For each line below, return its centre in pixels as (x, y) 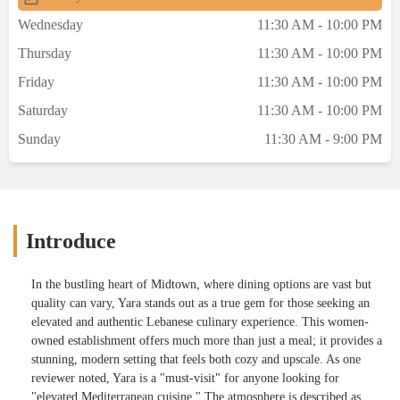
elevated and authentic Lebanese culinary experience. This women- (200, 322)
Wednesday (50, 25)
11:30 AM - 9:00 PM (323, 139)
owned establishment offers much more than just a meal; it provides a (207, 341)
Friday (36, 82)
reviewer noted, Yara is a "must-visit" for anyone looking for (185, 379)
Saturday (43, 111)
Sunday (39, 139)
